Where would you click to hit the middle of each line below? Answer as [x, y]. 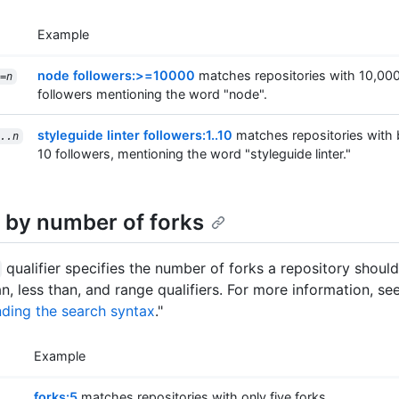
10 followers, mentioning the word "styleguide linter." [194, 153]
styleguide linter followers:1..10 [135, 134]
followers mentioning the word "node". [152, 94]
